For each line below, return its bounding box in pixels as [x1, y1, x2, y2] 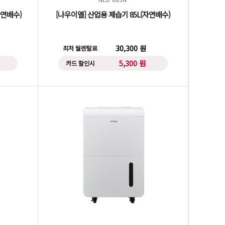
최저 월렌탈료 [63, 44, 98, 52]
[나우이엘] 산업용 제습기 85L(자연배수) [56, 9, 171, 20]
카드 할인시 [65, 59, 95, 67]
